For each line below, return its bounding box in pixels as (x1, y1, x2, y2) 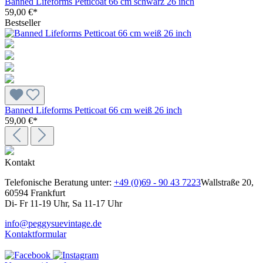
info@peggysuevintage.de (5, 218, 102, 229)
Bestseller (5, 18, 41, 28)
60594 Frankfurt (5, 188, 65, 198)
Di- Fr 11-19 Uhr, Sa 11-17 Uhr (5, 198, 122, 209)
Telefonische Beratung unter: (5, 177, 114, 188)
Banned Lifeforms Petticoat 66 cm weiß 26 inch (5, 105, 182, 116)
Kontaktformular (5, 229, 66, 240)
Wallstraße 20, (201, 177, 254, 188)
